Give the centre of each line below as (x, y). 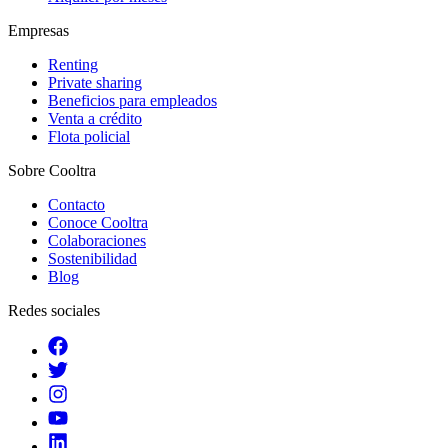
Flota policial (89, 136)
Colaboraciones (97, 240)
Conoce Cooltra (98, 222)
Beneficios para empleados (132, 100)
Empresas (38, 30)
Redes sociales (54, 310)
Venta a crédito (95, 118)
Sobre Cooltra (52, 170)
